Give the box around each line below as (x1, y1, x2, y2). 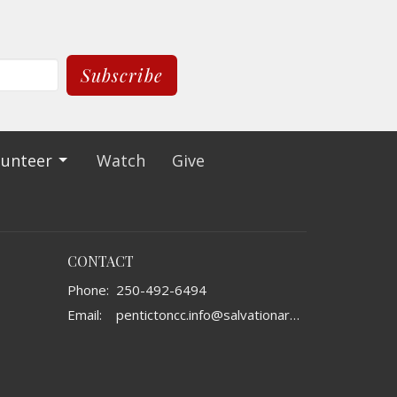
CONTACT (67, 251, 134, 270)
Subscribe (81, 62, 163, 87)
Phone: (67, 281, 109, 300)
